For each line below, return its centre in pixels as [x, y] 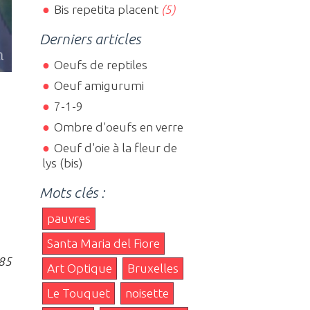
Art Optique [80, 268]
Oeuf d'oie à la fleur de [115, 147]
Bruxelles [153, 268]
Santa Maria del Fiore [104, 243]
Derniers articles [90, 39]
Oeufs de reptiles [100, 64]
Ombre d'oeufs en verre [118, 127]
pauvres [69, 218]
